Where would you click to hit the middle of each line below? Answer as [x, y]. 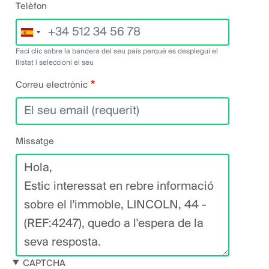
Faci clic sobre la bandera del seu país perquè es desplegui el [117, 52]
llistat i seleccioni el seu [55, 63]
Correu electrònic [52, 86]
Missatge [35, 141]
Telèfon [31, 7]
